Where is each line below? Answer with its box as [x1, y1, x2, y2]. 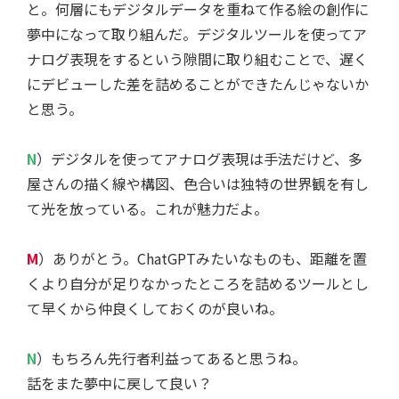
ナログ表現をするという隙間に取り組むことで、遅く [27, 48, 368, 70]
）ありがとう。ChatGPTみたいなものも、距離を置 [38, 248, 367, 270]
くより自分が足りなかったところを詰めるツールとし [27, 273, 369, 295]
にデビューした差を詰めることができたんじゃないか [27, 73, 369, 95]
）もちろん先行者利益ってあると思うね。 [37, 347, 306, 370]
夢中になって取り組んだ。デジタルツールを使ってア [27, 23, 367, 45]
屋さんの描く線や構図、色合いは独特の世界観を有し [27, 173, 369, 195]
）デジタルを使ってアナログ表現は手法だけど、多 [37, 148, 362, 170]
